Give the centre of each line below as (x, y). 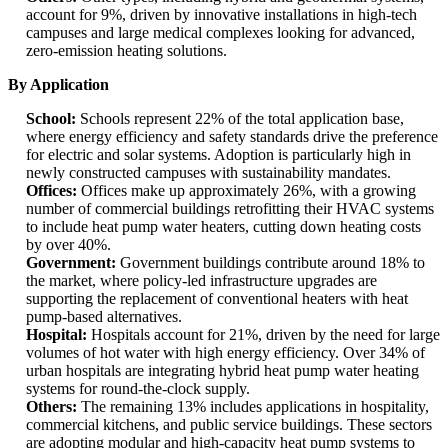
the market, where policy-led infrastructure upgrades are (201, 281)
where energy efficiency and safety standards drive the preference (232, 137)
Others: (51, 407)
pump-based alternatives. (104, 317)
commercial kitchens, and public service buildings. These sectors (229, 425)
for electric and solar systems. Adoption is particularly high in (218, 155)
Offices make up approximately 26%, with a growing (246, 191)
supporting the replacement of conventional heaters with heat (217, 299)
